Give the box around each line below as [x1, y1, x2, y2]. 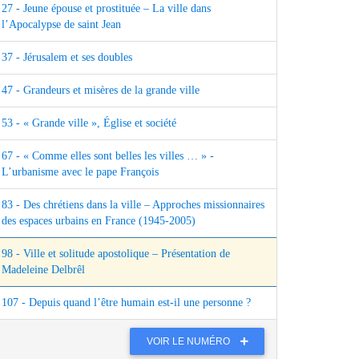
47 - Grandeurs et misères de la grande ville [2, 84, 200, 97]
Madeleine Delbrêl [2, 264, 85, 276]
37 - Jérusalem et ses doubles [2, 51, 132, 64]
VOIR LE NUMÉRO [147, 335, 232, 347]
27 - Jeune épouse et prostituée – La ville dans [2, 2, 211, 15]
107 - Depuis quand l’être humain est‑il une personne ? [2, 296, 251, 309]
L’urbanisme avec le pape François [2, 166, 159, 179]
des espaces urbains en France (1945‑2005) [2, 215, 196, 228]
